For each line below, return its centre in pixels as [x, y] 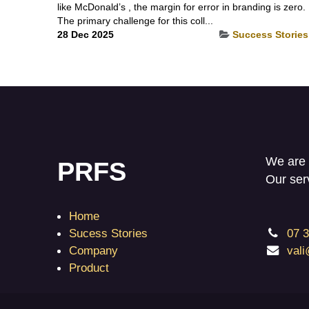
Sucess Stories [108, 233]
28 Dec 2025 [85, 34]
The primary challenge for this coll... [135, 20]
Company [93, 250]
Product [89, 267]
